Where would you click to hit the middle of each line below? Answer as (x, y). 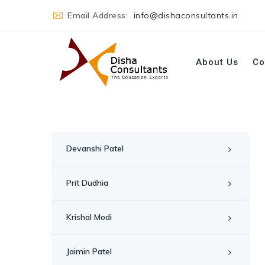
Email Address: (99, 15)
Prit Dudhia (87, 183)
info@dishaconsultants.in (186, 15)
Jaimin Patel (89, 251)
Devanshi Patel (95, 148)
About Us (217, 62)
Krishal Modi (89, 217)
